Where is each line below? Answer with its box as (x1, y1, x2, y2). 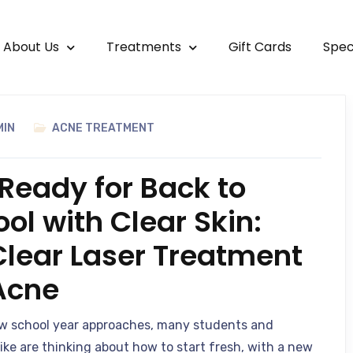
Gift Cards (228, 38, 292, 56)
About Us (2, 38, 59, 56)
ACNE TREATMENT (52, 121, 155, 135)
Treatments (106, 38, 181, 56)
